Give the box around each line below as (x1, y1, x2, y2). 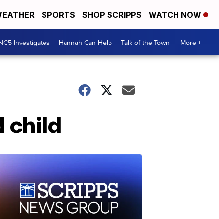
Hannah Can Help (59, 37, 112, 47)
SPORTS (42, 10, 75, 20)
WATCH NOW (149, 10, 203, 20)
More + (180, 37, 201, 47)
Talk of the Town (121, 37, 170, 47)
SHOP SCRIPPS (82, 10, 142, 20)
